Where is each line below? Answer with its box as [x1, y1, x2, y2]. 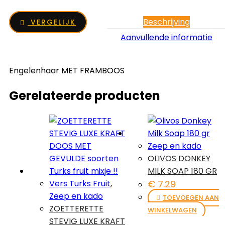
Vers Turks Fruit [49, 177, 110, 189]
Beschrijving [143, 16, 190, 28]
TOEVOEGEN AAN [163, 192, 219, 202]
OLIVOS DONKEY [148, 152, 210, 164]
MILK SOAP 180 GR [148, 165, 217, 177]
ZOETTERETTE [49, 202, 103, 214]
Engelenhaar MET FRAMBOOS [9, 64, 125, 76]
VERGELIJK [31, 17, 76, 27]
